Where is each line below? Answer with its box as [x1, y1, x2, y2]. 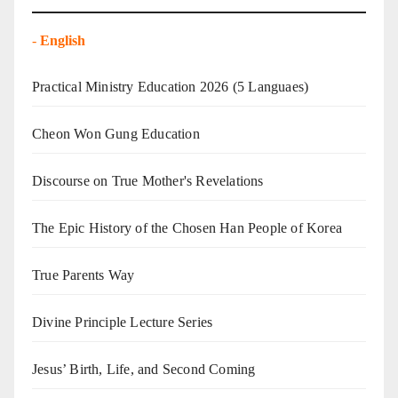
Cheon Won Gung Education [32, 126, 200, 142]
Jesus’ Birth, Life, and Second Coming [32, 362, 256, 378]
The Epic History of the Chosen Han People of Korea [32, 220, 342, 236]
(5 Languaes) [228, 79, 309, 95]
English [40, 33, 89, 49]
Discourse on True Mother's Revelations [32, 173, 264, 189]
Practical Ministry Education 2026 [32, 79, 229, 95]
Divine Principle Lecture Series [32, 314, 213, 330]
